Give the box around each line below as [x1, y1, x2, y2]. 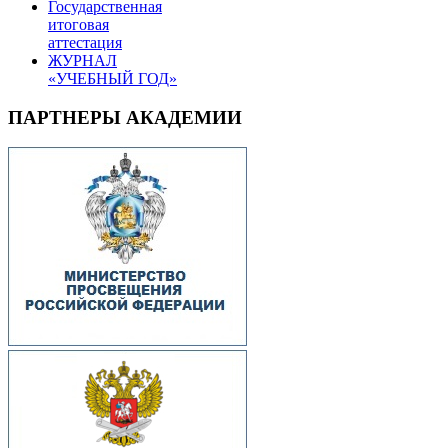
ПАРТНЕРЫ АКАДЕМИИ [8, 106, 242, 128]
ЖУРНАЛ [48, 51, 117, 69]
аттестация [48, 33, 122, 51]
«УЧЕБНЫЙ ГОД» [48, 69, 177, 87]
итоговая [48, 15, 109, 33]
